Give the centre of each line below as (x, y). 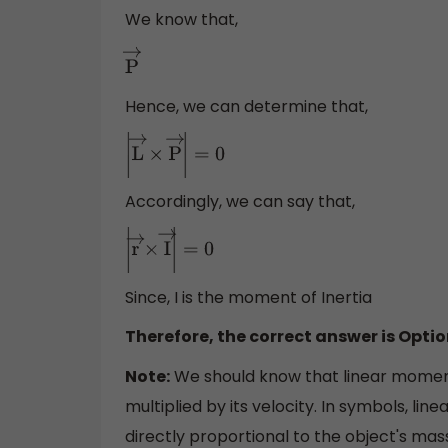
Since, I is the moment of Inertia (248, 297)
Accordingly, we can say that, (240, 202)
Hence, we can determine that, (246, 107)
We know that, (181, 19)
